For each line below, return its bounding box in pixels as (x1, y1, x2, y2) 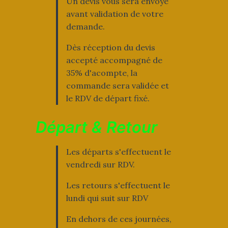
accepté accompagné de (66, 54, 162, 65)
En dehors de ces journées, (66, 213, 172, 224)
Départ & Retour (35, 117, 157, 136)
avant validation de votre (66, 8, 163, 19)
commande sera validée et (66, 80, 169, 91)
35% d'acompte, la (66, 67, 137, 78)
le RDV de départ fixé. (66, 93, 150, 103)
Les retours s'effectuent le (66, 180, 170, 190)
